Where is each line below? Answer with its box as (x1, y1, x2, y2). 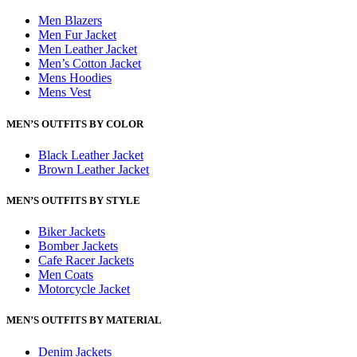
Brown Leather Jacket (38, 162, 149, 176)
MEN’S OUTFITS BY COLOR (6, 117, 143, 130)
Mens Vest (38, 85, 91, 100)
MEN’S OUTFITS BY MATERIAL (6, 314, 162, 327)
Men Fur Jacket (38, 28, 116, 42)
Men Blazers (38, 14, 102, 28)
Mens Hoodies (38, 71, 112, 85)
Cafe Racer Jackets (38, 253, 134, 268)
